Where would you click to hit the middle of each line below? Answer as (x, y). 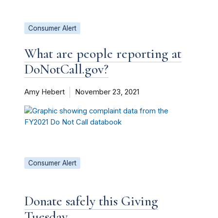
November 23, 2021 (107, 92)
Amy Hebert (45, 92)
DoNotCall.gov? (66, 69)
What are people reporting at (103, 54)
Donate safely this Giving (91, 201)
